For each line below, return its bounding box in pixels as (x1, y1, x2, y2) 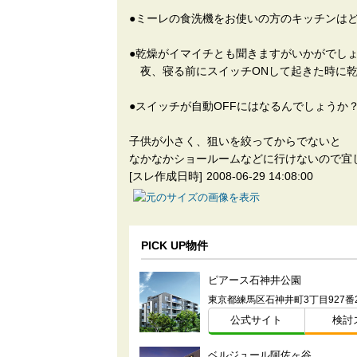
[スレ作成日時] (129, 170, 202, 183)
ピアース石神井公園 (207, 274, 301, 287)
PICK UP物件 (141, 239, 208, 253)
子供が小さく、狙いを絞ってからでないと (129, 135, 341, 148)
